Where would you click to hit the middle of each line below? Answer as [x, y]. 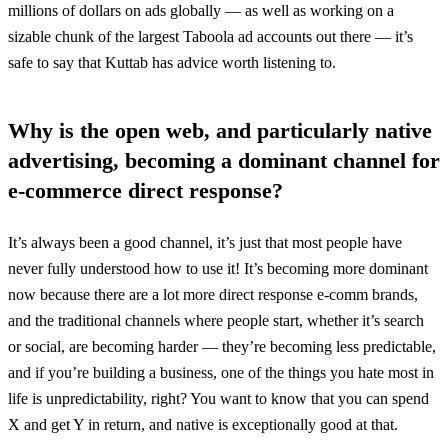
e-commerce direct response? [145, 191]
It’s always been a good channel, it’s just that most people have [205, 243]
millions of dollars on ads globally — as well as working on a [201, 11]
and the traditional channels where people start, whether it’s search [216, 321]
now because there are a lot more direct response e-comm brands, [213, 295]
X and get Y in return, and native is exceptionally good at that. [203, 425]
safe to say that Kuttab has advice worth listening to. [172, 63]
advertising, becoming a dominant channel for [224, 161]
